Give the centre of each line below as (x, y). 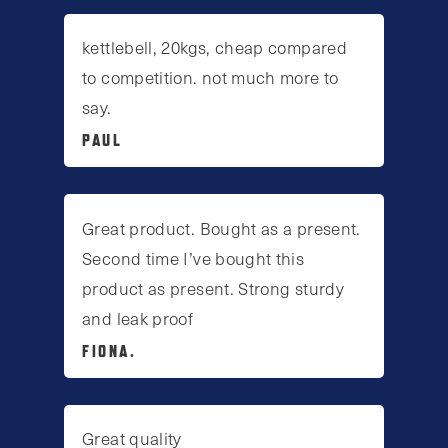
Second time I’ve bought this (193, 257)
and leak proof (138, 317)
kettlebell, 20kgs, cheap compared (215, 47)
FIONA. (109, 350)
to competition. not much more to (210, 77)
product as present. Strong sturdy (213, 287)
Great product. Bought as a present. (221, 227)
